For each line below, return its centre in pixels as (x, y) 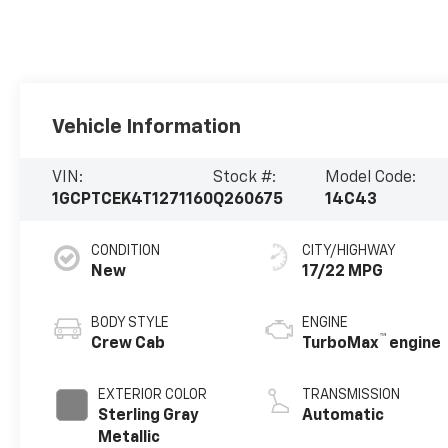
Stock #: (245, 178)
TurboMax (341, 344)
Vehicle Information (147, 126)
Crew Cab (128, 344)
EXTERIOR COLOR (153, 395)
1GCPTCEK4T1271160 (133, 200)
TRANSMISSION (351, 395)
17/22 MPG (343, 272)
